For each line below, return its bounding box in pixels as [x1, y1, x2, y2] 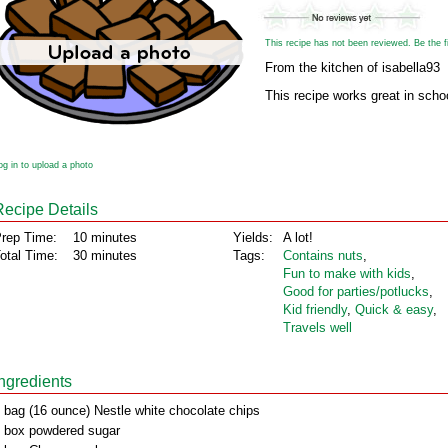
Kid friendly [283, 302, 347, 317]
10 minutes [73, 230, 137, 245]
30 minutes [73, 248, 137, 263]
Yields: [233, 230, 273, 245]
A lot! [283, 230, 313, 245]
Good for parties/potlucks [283, 284, 429, 299]
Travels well [283, 320, 352, 335]
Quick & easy [355, 302, 433, 317]
